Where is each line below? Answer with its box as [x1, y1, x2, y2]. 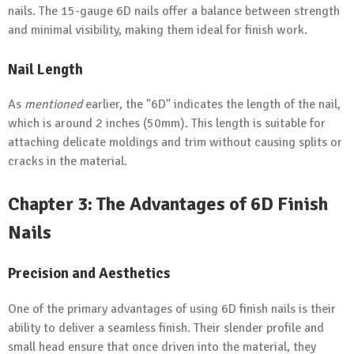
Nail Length [8, 59, 83, 78]
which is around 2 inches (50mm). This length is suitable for [8, 115, 326, 132]
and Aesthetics [69, 264, 171, 283]
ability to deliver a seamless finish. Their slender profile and [8, 319, 324, 336]
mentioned [24, 96, 82, 113]
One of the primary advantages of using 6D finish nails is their [8, 300, 336, 317]
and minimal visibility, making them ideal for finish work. [8, 21, 307, 38]
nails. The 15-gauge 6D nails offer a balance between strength [8, 2, 340, 19]
